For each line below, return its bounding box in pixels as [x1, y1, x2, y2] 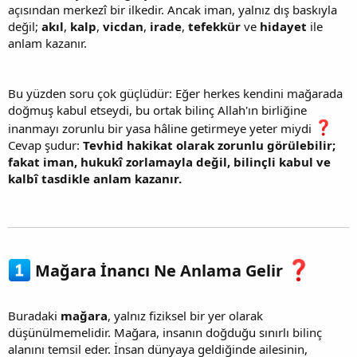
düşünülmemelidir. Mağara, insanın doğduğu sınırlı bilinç [8, 324, 322, 340]
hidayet [260, 18, 307, 35]
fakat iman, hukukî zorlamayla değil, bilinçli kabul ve [8, 154, 331, 171]
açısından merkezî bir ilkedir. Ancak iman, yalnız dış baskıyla [8, 2, 337, 18]
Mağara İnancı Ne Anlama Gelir [31, 260, 288, 282]
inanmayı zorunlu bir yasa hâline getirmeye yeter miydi [8, 120, 315, 137]
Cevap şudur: [8, 137, 83, 154]
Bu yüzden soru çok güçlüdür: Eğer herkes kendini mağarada [8, 85, 343, 102]
